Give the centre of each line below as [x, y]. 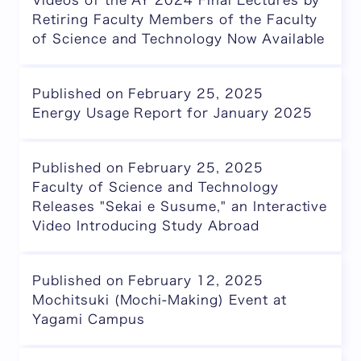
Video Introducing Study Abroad [146, 226]
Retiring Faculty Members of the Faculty [175, 19]
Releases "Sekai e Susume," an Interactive [180, 206]
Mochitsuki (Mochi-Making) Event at [160, 300]
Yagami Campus [89, 319]
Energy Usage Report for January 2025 [172, 113]
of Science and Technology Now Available [179, 39]
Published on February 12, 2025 [148, 280]
